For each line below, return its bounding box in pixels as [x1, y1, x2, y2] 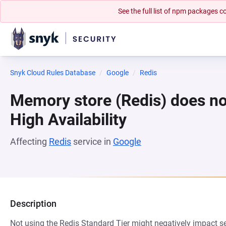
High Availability [10, 110, 127, 129]
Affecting [10, 136, 49, 147]
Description [10, 198, 56, 209]
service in [71, 136, 113, 147]
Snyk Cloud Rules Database [10, 69, 95, 77]
